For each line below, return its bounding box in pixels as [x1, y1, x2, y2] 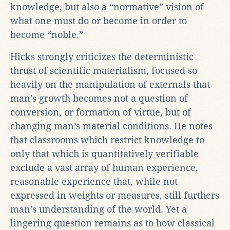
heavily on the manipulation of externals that [10, 79, 210, 90]
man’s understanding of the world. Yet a [10, 203, 187, 215]
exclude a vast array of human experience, [10, 162, 198, 173]
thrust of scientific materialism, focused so [10, 65, 197, 76]
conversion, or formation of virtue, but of [10, 106, 191, 118]
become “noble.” [10, 29, 83, 40]
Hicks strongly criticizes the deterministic [10, 51, 194, 62]
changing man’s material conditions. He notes [10, 120, 213, 131]
